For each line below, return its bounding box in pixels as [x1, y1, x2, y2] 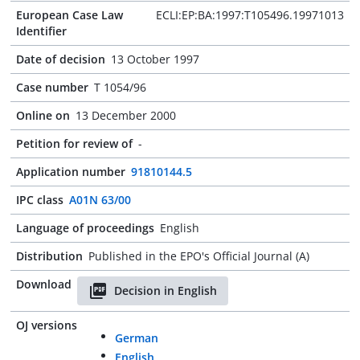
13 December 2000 [76, 108, 176, 123]
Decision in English [114, 283, 217, 298]
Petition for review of [16, 136, 133, 151]
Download [16, 276, 72, 292]
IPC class [16, 192, 63, 207]
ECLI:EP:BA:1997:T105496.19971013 [156, 7, 344, 22]
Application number [16, 164, 125, 179]
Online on [16, 108, 70, 123]
